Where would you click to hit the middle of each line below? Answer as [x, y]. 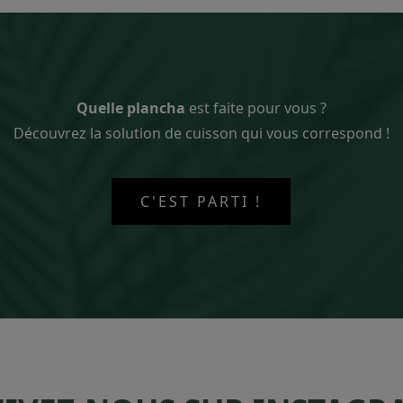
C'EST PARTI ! [201, 201]
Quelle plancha [130, 107]
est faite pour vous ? [255, 107]
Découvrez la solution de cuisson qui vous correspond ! [201, 133]
